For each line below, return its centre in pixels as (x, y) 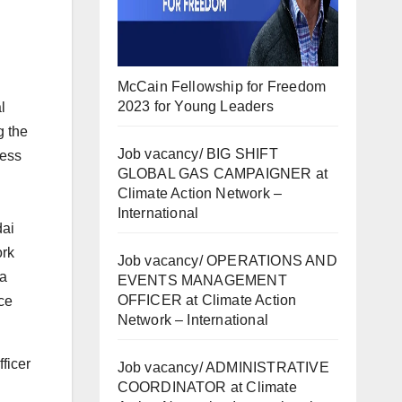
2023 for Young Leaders (195, 106)
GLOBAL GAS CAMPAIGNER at (223, 173)
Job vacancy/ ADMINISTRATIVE (223, 367)
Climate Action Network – (200, 193)
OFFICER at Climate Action (207, 300)
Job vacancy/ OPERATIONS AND (227, 260)
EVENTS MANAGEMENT (202, 280)
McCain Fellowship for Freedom (222, 86)
